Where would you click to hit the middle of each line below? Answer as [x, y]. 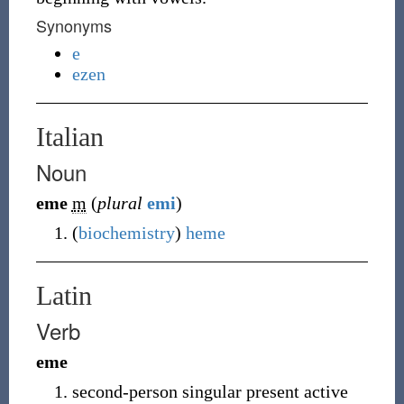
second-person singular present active [210, 391]
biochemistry [126, 233]
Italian [69, 137]
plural [119, 203]
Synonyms [73, 25]
